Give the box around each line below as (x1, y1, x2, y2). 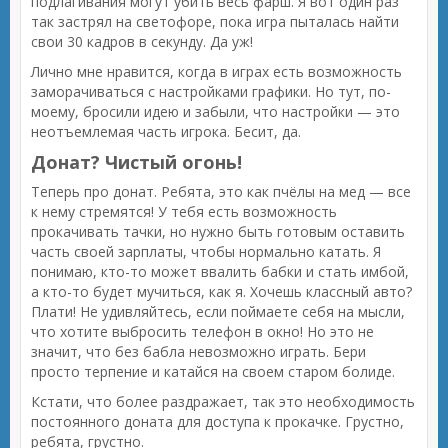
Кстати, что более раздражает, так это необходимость (31, 392, 415, 411)
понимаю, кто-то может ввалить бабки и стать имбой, (31, 262, 409, 281)
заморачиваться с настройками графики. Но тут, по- (31, 82, 391, 101)
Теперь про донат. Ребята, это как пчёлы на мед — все (31, 182, 411, 201)
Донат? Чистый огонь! (31, 150, 242, 174)
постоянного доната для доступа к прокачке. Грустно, (31, 412, 404, 431)
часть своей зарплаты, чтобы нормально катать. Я (31, 242, 381, 261)
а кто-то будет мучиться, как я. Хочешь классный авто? (31, 282, 412, 301)
